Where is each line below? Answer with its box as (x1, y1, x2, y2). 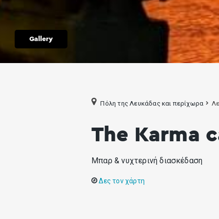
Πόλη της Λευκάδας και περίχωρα (100, 99, 204, 107)
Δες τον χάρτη (97, 176, 145, 185)
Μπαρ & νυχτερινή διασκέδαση (91, 155, 203, 165)
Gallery (29, 36, 53, 43)
